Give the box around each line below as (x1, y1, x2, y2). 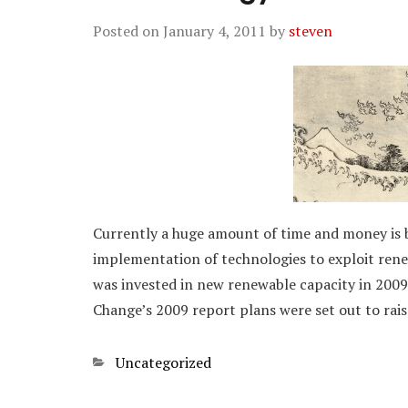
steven (289, 21, 332, 41)
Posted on (93, 21, 163, 41)
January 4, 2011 (163, 21, 266, 41)
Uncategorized (116, 352, 211, 372)
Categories (93, 352, 163, 372)
